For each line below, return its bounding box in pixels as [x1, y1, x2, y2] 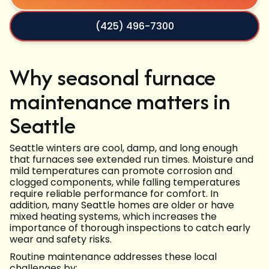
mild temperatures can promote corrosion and [10, 164, 232, 178]
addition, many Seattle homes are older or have [10, 198, 234, 213]
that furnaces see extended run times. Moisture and [10, 153, 253, 167]
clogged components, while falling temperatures [10, 175, 240, 190]
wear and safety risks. [10, 232, 112, 247]
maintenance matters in [10, 85, 231, 118]
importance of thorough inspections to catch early [10, 221, 250, 235]
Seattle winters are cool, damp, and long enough [10, 141, 238, 156]
